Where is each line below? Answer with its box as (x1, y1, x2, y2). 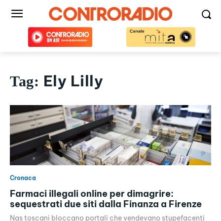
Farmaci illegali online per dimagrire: (10, 188, 174, 200)
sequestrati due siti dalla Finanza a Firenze (10, 198, 202, 210)
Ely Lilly (43, 72, 103, 90)
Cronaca (10, 174, 36, 182)
